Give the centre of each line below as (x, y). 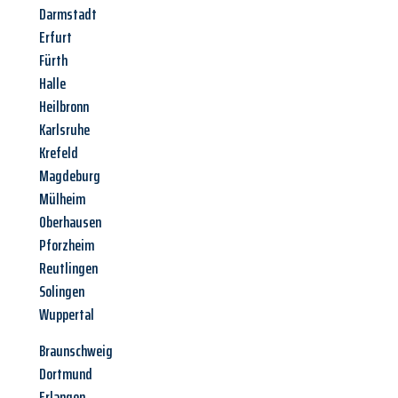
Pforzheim (67, 246)
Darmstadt (68, 15)
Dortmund (66, 374)
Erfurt (56, 38)
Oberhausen (70, 223)
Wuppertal (67, 315)
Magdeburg (70, 176)
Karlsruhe (64, 130)
